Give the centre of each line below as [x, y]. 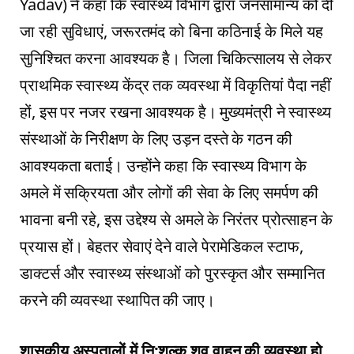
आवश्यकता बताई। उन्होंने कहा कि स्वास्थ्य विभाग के [163, 165]
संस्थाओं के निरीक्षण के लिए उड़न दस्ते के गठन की [156, 138]
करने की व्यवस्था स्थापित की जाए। [117, 299]
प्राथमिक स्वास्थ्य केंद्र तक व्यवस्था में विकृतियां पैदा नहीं [176, 85]
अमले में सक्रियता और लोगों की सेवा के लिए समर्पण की [169, 192]
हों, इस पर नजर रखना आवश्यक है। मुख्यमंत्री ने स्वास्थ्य [175, 111]
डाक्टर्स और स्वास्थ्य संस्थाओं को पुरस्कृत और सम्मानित [172, 273]
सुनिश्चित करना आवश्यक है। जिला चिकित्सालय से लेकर [176, 58]
